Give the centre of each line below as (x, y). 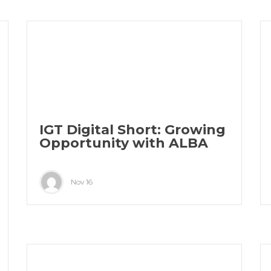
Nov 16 (81, 182)
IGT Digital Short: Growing (132, 130)
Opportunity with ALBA (123, 143)
